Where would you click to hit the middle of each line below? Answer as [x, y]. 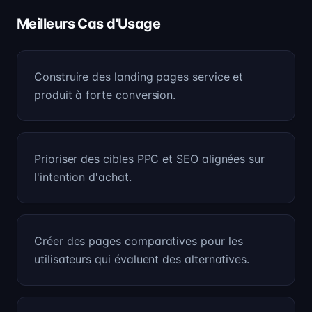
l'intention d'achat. [83, 177]
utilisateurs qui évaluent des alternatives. [142, 259]
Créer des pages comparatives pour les [139, 241]
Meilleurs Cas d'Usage [89, 24]
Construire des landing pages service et [139, 77]
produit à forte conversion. [105, 95]
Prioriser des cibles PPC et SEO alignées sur [150, 159]
